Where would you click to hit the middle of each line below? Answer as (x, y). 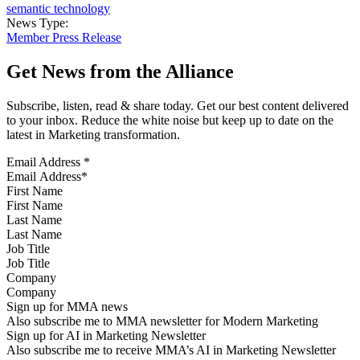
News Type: (39, 22)
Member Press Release (64, 37)
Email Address (45, 162)
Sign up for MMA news (67, 306)
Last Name (34, 219)
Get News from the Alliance (120, 71)
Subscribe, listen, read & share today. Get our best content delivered (178, 105)
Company (31, 277)
